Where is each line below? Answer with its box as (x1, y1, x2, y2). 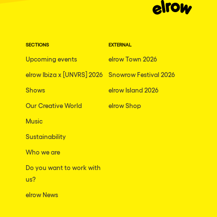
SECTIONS (25, 41, 49, 47)
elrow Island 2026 (108, 86, 158, 93)
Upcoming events (25, 55, 77, 62)
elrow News (25, 190, 58, 198)
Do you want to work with (25, 163, 101, 171)
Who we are (25, 148, 60, 155)
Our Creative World (25, 101, 82, 109)
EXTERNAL (108, 41, 131, 47)
